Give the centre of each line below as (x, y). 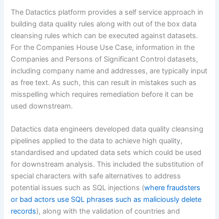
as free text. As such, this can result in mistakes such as (104, 82)
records (24, 211)
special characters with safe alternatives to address (96, 176)
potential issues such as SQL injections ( (78, 187)
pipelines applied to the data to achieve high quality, (97, 141)
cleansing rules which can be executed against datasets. (105, 35)
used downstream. (42, 106)
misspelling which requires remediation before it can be (102, 94)
